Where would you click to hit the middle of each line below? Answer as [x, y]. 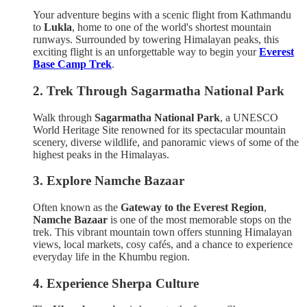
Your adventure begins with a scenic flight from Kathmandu [162, 15]
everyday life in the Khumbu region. [111, 256]
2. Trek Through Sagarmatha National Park [159, 90]
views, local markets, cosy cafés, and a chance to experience [163, 244]
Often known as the [77, 207]
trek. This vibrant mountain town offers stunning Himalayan [162, 232]
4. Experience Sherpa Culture [116, 283]
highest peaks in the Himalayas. [101, 154]
